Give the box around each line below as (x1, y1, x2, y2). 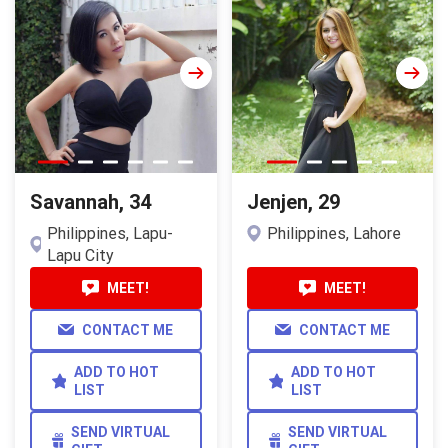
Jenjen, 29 (246, 189, 340, 214)
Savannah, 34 (30, 189, 151, 214)
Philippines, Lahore (266, 223, 401, 243)
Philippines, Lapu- (47, 223, 174, 243)
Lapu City (47, 245, 115, 265)
